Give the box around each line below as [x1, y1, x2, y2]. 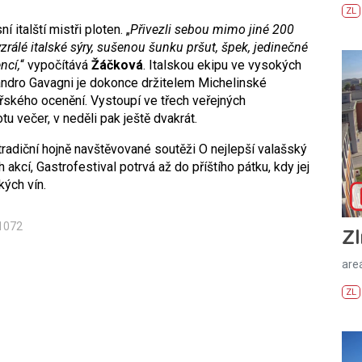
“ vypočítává [20, 57, 91, 73]
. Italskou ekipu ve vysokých [143, 57, 301, 73]
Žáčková [91, 57, 143, 73]
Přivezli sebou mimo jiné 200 [130, 21, 294, 37]
